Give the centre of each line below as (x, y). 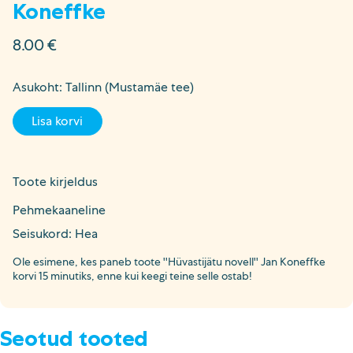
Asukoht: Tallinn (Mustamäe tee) (103, 87)
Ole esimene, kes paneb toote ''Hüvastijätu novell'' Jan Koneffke (169, 261)
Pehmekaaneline (59, 210)
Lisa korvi (57, 121)
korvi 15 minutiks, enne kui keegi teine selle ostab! (132, 275)
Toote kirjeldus (55, 181)
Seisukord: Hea (55, 233)
